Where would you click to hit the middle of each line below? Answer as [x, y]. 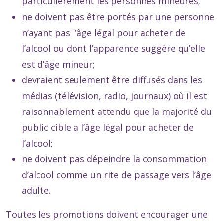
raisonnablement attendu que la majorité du [117, 112]
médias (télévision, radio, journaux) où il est [114, 96]
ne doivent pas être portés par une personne [118, 17]
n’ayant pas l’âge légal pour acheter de [104, 33]
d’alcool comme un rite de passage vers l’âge [116, 175]
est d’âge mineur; [58, 64]
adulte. [36, 191]
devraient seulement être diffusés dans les [112, 80]
